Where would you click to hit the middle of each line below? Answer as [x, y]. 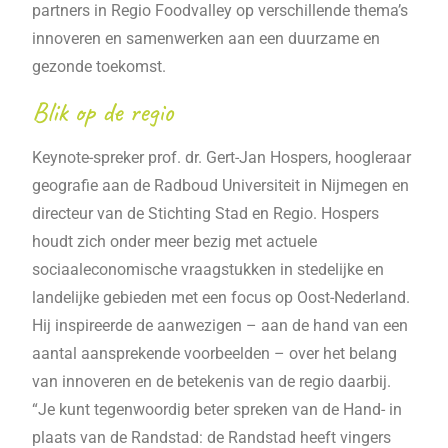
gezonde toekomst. [99, 66]
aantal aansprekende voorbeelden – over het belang [215, 354]
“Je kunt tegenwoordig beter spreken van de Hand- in [217, 410]
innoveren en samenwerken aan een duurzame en [206, 38]
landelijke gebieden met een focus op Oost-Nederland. [221, 298]
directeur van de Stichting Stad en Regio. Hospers [206, 214]
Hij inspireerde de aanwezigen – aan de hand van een [220, 326]
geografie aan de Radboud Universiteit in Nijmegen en [221, 186]
